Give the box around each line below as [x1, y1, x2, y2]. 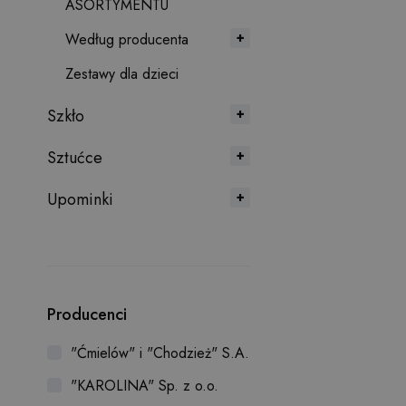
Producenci [47, 303, 127, 326]
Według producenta [65, 29, 188, 50]
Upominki [47, 188, 113, 211]
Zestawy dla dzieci [65, 63, 179, 84]
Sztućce [47, 146, 102, 169]
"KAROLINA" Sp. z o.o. [71, 375, 218, 396]
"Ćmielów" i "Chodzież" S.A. [71, 343, 249, 363]
